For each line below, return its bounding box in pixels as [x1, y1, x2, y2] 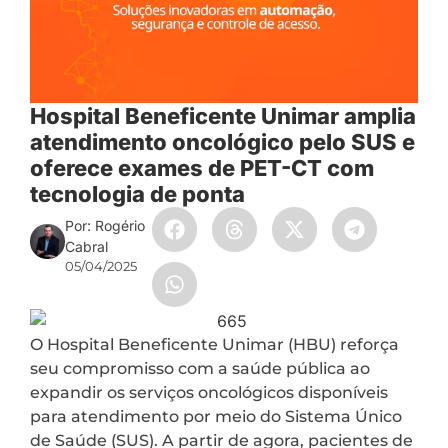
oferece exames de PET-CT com [30, 155, 374, 182]
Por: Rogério [65, 217, 146, 235]
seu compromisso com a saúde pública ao [30, 358, 370, 378]
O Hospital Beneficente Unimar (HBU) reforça [30, 334, 399, 354]
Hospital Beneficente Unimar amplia [30, 103, 416, 130]
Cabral [65, 238, 109, 256]
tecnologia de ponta [30, 181, 245, 208]
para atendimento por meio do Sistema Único [30, 406, 402, 426]
